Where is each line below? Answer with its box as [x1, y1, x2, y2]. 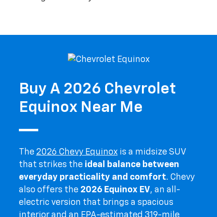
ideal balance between [84, 160, 179, 169]
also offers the [18, 185, 80, 194]
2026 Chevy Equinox [36, 147, 118, 156]
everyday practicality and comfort [18, 172, 166, 182]
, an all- [150, 185, 180, 194]
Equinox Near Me [18, 99, 143, 115]
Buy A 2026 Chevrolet [18, 81, 176, 97]
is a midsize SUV [117, 147, 186, 156]
